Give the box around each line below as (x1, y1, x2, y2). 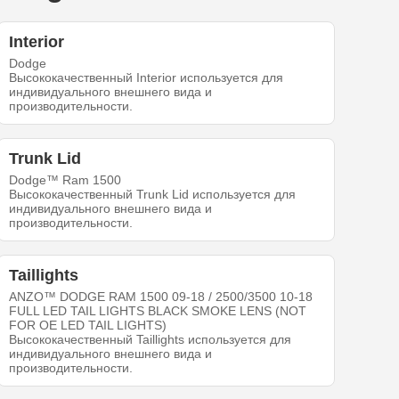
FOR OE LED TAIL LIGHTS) (9, 318, 167, 333)
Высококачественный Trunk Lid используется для (9, 187, 297, 202)
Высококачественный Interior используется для (9, 70, 284, 85)
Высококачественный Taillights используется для (9, 332, 292, 347)
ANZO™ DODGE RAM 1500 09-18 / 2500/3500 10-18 (9, 289, 313, 305)
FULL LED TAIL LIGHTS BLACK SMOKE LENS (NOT (9, 304, 307, 319)
